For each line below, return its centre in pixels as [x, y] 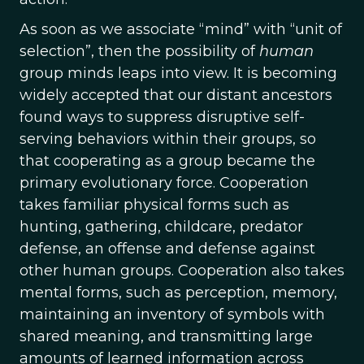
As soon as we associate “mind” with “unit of [181, 29]
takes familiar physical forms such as [154, 205]
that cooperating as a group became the [167, 161]
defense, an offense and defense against [167, 249]
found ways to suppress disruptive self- [162, 117]
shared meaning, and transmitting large [166, 336]
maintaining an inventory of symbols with [172, 314]
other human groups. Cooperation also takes [182, 271]
